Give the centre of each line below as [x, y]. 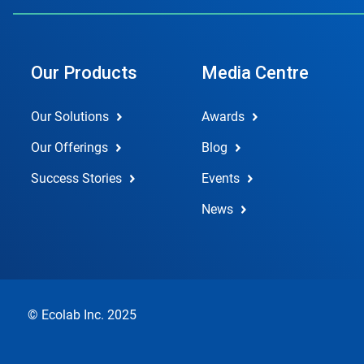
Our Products [84, 73]
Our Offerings [69, 148]
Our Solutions [70, 117]
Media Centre [255, 73]
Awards [223, 117]
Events [220, 179]
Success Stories [76, 179]
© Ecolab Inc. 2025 [82, 315]
